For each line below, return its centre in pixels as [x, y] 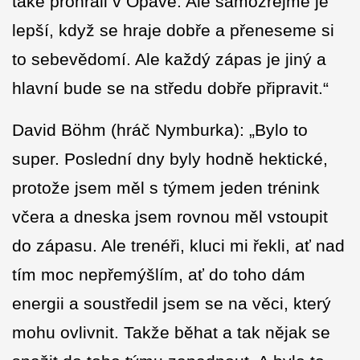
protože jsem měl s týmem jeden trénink [166, 188]
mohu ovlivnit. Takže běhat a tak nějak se [171, 333]
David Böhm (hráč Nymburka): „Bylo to [160, 130]
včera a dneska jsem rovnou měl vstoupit [170, 217]
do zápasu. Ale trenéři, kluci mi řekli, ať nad [178, 246]
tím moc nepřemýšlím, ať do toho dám [159, 275]
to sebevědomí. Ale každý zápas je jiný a [169, 59]
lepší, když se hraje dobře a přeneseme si [173, 31]
